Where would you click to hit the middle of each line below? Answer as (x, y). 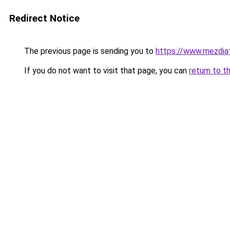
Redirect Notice (44, 18)
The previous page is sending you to (89, 51)
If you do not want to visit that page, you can (106, 71)
